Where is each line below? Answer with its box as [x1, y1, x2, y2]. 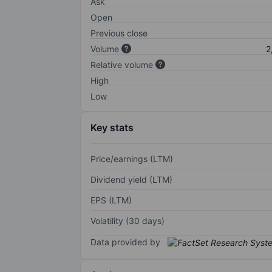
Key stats [90, 121, 134, 134]
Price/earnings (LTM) [90, 153, 173, 164]
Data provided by [90, 236, 160, 247]
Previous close [90, 27, 148, 38]
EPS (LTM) [90, 194, 132, 205]
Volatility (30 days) [90, 215, 165, 226]
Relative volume [90, 59, 153, 70]
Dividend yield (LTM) [90, 174, 172, 185]
